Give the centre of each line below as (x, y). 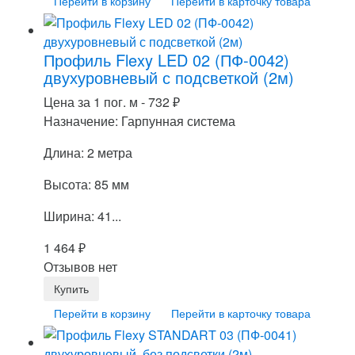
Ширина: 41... (82, 216)
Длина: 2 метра (88, 152)
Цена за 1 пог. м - (96, 101)
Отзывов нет (80, 266)
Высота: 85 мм (86, 184)
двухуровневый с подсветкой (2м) (169, 77)
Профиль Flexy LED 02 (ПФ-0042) (166, 59)
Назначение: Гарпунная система (139, 120)
